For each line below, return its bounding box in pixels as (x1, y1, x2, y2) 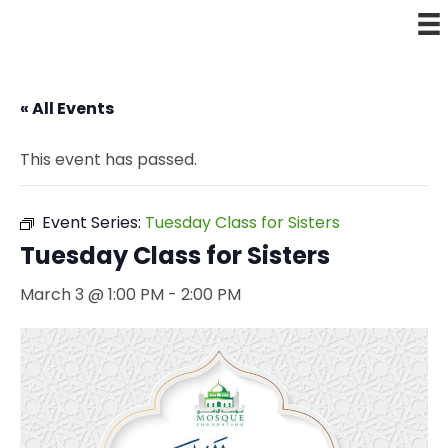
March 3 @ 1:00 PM (20, 283, 164, 306)
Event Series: (42, 211, 145, 234)
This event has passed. (20, 148, 197, 171)
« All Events (20, 97, 114, 120)
